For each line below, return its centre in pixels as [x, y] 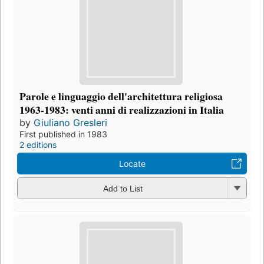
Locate [132, 163]
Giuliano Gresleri [70, 122]
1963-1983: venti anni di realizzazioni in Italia [122, 109]
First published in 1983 [63, 134]
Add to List [123, 189]
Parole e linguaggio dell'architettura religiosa [121, 96]
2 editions [38, 144]
